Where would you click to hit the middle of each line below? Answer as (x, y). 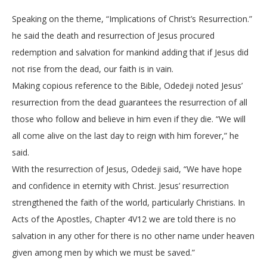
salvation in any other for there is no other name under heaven (133, 236)
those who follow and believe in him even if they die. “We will (129, 119)
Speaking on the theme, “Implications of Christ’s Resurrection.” (133, 19)
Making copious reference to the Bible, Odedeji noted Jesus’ (127, 86)
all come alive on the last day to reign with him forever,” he (125, 136)
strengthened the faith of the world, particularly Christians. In (128, 202)
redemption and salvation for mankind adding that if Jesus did (130, 52)
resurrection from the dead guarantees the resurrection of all (130, 102)
